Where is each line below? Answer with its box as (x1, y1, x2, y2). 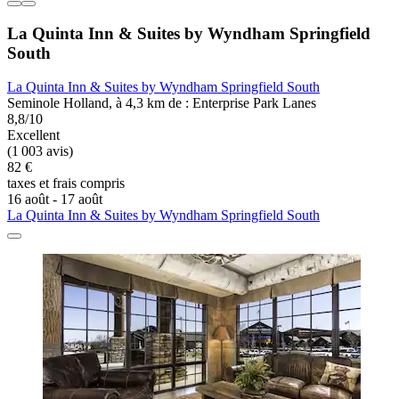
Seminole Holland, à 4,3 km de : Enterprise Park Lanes (7, 95, 316, 111)
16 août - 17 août (7, 191, 102, 208)
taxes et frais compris (7, 175, 125, 191)
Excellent (7, 127, 60, 143)
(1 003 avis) (7, 143, 73, 159)
